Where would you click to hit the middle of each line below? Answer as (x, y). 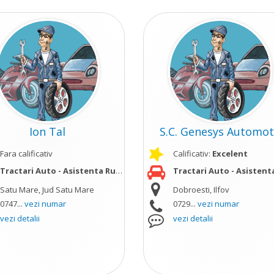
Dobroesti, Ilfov (201, 190)
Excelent (230, 154)
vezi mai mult (160, 171)
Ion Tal (48, 131)
